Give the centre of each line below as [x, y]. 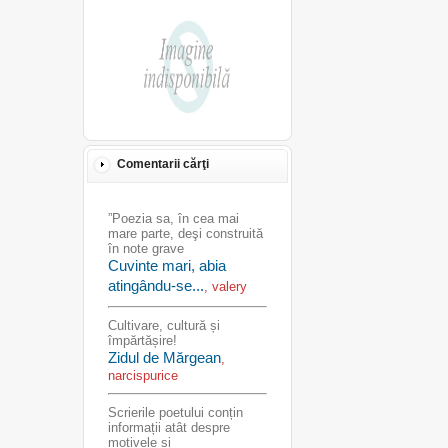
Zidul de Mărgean [164, 357]
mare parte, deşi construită [185, 233]
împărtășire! [142, 340]
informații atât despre [168, 427]
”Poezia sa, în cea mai [173, 218]
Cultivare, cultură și [163, 325]
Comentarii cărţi [162, 164]
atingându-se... [155, 285]
